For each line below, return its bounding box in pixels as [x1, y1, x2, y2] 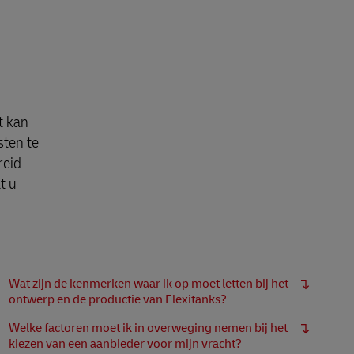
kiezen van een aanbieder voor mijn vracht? [9, 336, 242, 352]
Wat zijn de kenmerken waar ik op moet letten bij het [9, 276, 288, 292]
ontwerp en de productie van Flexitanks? [9, 292, 229, 307]
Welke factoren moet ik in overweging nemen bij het [9, 320, 288, 336]
